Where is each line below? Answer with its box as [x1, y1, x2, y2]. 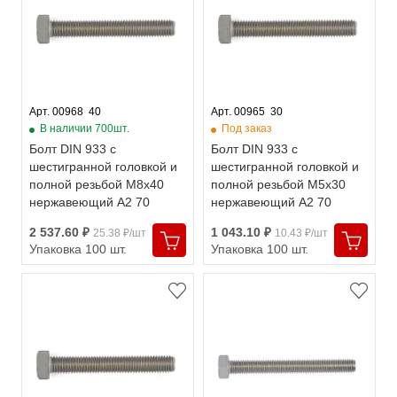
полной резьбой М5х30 [211, 177, 346, 191]
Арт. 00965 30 [211, 105, 283, 118]
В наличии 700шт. [40, 122, 129, 135]
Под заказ [222, 122, 272, 135]
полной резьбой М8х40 [29, 177, 164, 191]
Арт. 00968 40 [29, 105, 101, 118]
